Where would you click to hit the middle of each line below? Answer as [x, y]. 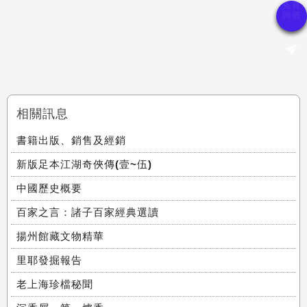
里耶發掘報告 [49, 260]
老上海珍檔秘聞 [55, 284]
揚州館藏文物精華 [60, 236]
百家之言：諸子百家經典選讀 [88, 212]
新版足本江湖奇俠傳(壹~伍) [84, 164]
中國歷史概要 [49, 188]
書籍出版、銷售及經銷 [71, 140]
